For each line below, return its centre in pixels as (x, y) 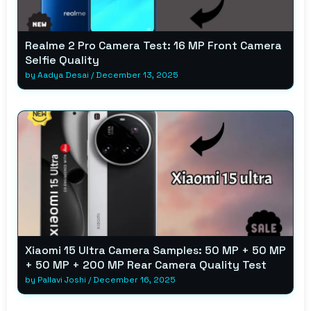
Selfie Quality (62, 60)
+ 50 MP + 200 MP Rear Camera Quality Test (146, 264)
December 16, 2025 (134, 279)
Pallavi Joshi (62, 279)
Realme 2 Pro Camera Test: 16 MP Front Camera (153, 45)
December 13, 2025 (137, 75)
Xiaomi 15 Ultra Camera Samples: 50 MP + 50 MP (155, 250)
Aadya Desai (63, 75)
